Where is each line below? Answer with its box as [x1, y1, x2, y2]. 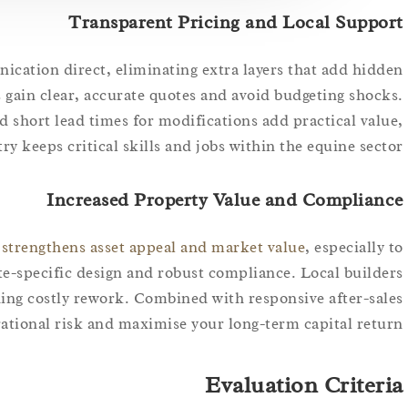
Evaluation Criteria [205, 371, 403, 401]
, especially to [305, 238, 403, 258]
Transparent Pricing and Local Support [68, 11, 403, 35]
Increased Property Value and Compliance [46, 189, 403, 212]
